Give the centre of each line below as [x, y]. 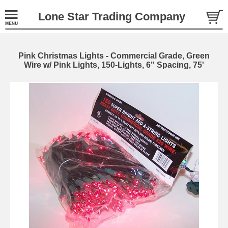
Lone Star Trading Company [112, 17]
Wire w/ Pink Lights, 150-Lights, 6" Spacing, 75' [114, 65]
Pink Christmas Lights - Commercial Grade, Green [114, 56]
